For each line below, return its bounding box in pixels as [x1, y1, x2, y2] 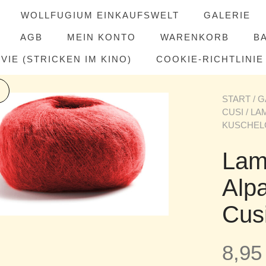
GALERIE [204, 10, 251, 20]
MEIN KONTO [67, 32, 136, 42]
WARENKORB [160, 32, 229, 42]
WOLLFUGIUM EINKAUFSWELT [21, 10, 179, 20]
